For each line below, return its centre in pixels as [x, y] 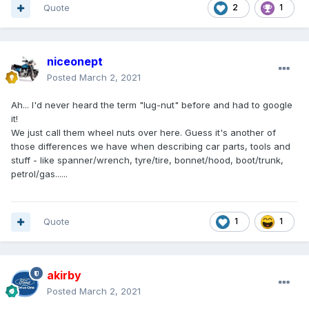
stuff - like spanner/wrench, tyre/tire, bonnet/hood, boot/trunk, [147, 160]
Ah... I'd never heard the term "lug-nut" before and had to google [152, 105]
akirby [64, 276]
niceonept [75, 62]
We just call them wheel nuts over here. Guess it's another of [143, 133]
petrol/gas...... [39, 174]
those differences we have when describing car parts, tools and [151, 147]
